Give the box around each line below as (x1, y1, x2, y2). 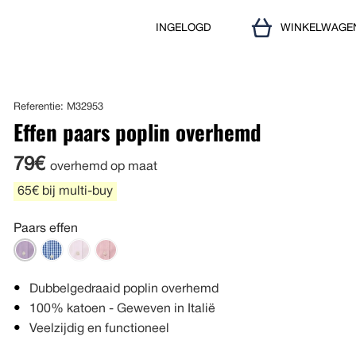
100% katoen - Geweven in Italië (29, 303, 216, 315)
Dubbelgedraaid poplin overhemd (29, 283, 219, 295)
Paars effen (14, 223, 79, 234)
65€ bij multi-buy (17, 186, 114, 197)
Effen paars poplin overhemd (14, 116, 262, 148)
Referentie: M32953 (14, 103, 104, 112)
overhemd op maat (50, 161, 158, 172)
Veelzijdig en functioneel (29, 323, 170, 335)
